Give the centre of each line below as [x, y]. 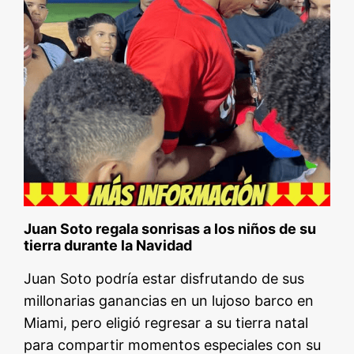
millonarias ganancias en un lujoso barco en [169, 301]
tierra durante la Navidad [108, 246]
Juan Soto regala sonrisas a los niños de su [170, 229]
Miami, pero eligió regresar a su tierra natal [166, 323]
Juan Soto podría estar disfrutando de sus [164, 279]
